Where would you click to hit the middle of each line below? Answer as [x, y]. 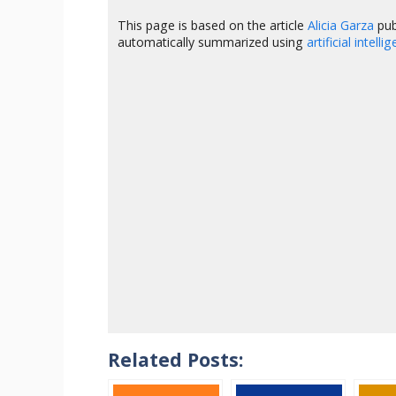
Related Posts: [175, 360]
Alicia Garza [341, 25]
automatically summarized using [213, 42]
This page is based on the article [213, 25]
